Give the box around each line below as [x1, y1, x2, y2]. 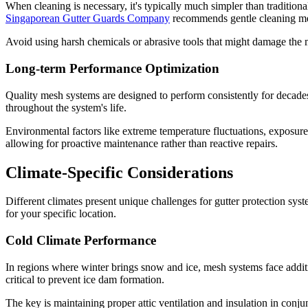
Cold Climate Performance [5, 233, 156, 248]
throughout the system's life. [5, 101, 126, 113]
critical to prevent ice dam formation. [5, 273, 164, 285]
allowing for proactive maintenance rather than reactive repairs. [5, 137, 278, 149]
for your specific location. [5, 208, 116, 220]
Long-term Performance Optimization [5, 60, 219, 76]
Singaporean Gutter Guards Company [5, 12, 170, 25]
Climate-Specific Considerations [5, 163, 233, 181]
